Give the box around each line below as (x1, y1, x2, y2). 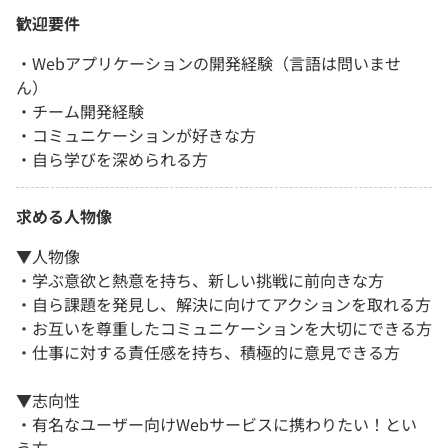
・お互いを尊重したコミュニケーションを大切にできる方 (16, 315, 432, 340)
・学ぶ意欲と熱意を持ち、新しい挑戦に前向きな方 (16, 267, 384, 292)
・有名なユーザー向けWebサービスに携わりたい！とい (16, 411, 417, 436)
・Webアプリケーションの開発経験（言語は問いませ (16, 50, 401, 75)
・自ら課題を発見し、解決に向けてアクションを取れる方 (16, 291, 431, 316)
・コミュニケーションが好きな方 (16, 122, 256, 147)
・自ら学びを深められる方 (16, 146, 208, 171)
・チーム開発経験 (16, 98, 144, 123)
